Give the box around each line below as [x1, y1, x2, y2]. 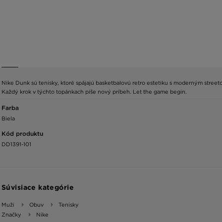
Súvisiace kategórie [1, 183, 74, 191]
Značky [1, 211, 21, 218]
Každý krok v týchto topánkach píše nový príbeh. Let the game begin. [1, 88, 187, 95]
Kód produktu [1, 129, 43, 137]
